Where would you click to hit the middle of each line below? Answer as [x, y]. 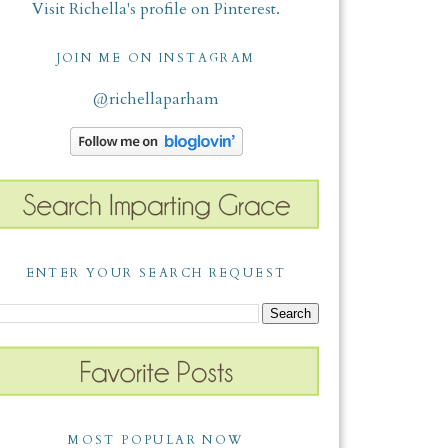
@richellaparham [156, 98]
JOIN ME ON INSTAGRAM [156, 57]
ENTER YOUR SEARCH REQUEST [156, 272]
